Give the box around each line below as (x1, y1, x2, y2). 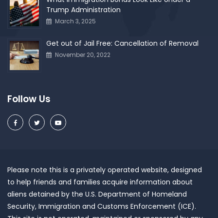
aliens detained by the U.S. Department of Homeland (7, 189, 187, 200)
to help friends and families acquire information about (7, 177, 193, 187)
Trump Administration (46, 5, 121, 15)
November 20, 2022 (55, 51, 110, 59)
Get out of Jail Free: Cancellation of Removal (46, 38, 199, 49)
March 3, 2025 (55, 17, 96, 26)
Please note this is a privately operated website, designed (7, 165, 202, 175)
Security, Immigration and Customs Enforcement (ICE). (7, 201, 196, 212)
